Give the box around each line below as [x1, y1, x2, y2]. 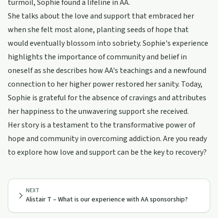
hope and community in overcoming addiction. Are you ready [8, 133, 207, 144]
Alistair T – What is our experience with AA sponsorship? [26, 195, 188, 204]
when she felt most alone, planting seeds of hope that [8, 24, 189, 35]
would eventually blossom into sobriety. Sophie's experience [8, 38, 208, 49]
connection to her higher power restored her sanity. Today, [8, 79, 202, 90]
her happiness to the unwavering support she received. [8, 106, 189, 117]
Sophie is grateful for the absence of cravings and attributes [8, 92, 206, 103]
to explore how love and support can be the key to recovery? [8, 147, 207, 158]
